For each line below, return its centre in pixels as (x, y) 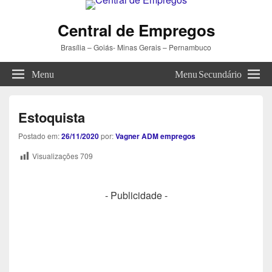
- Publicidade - (136, 195)
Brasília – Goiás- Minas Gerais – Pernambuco (136, 47)
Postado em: (40, 136)
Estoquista (52, 117)
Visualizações (55, 156)
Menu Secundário (208, 73)
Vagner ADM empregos (155, 136)
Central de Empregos (136, 30)
